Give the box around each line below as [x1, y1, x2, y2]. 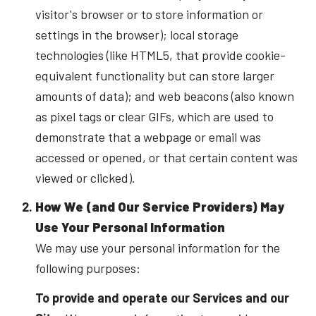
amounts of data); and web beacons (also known [35, 87, 294, 104]
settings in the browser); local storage [35, 26, 238, 42]
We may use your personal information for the [35, 240, 280, 256]
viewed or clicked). [35, 169, 135, 186]
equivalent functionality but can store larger [35, 67, 274, 83]
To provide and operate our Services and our [35, 289, 289, 305]
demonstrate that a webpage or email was [35, 128, 261, 145]
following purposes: [35, 260, 140, 276]
